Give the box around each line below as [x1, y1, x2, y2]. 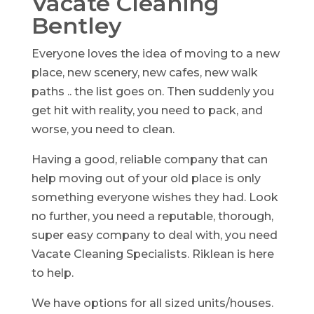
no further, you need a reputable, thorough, [31, 210, 273, 223]
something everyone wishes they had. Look [31, 191, 278, 204]
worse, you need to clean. [31, 123, 175, 136]
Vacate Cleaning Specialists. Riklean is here [31, 247, 274, 261]
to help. [31, 266, 74, 280]
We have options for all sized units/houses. [31, 296, 273, 310]
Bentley [31, 12, 122, 39]
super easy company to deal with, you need [31, 228, 278, 242]
